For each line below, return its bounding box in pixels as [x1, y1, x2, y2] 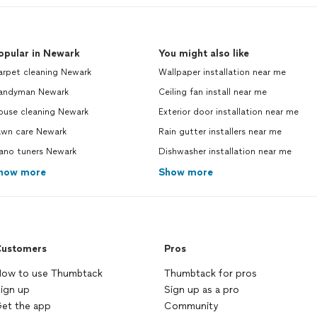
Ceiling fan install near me [158, 87, 267, 98]
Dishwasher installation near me [158, 146, 292, 157]
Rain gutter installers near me [158, 127, 282, 137]
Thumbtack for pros [164, 267, 257, 280]
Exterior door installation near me [158, 107, 299, 117]
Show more [158, 166, 213, 179]
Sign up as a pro [164, 284, 239, 296]
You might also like [158, 47, 249, 60]
